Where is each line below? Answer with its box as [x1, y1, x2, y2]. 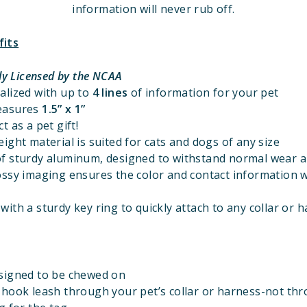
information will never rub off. [72, 1, 235, 16]
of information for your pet [130, 85, 279, 100]
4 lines [92, 85, 128, 100]
